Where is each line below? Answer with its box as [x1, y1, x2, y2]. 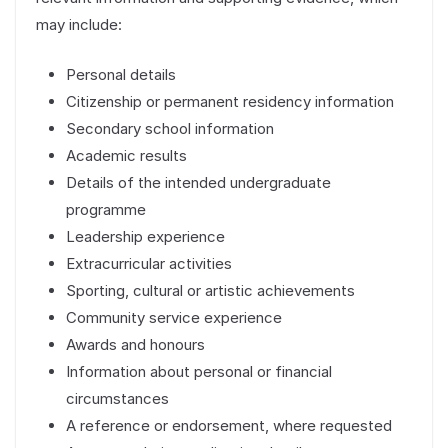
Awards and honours [66, 334, 205, 354]
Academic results [66, 145, 187, 165]
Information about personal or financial [66, 361, 332, 381]
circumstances [66, 388, 169, 408]
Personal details [66, 64, 176, 84]
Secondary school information [66, 118, 274, 138]
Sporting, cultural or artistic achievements [66, 280, 355, 300]
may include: [36, 15, 122, 35]
